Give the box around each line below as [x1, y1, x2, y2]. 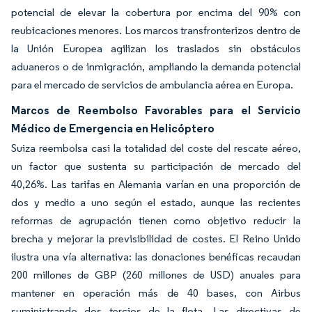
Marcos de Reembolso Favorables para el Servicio [11, 103, 301, 117]
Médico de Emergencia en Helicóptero [11, 121, 214, 135]
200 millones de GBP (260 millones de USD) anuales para [11, 268, 301, 281]
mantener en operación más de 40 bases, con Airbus [11, 286, 301, 299]
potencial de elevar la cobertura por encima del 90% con [11, 6, 301, 19]
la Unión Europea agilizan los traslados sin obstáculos [11, 42, 301, 55]
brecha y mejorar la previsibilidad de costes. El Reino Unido [11, 232, 301, 245]
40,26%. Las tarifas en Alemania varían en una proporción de [11, 178, 301, 191]
